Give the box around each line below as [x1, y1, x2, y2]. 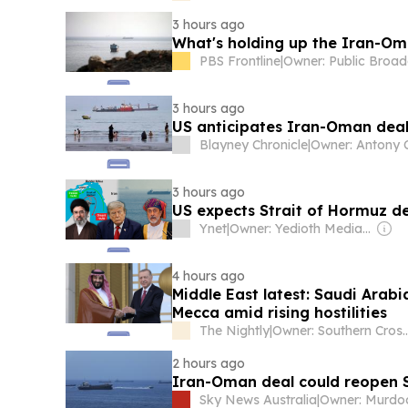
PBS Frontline [199, 52, 281, 69]
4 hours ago [172, 267, 246, 284]
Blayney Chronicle [199, 136, 309, 153]
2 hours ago [172, 354, 246, 372]
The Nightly [199, 321, 270, 339]
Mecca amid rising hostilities [172, 302, 388, 321]
